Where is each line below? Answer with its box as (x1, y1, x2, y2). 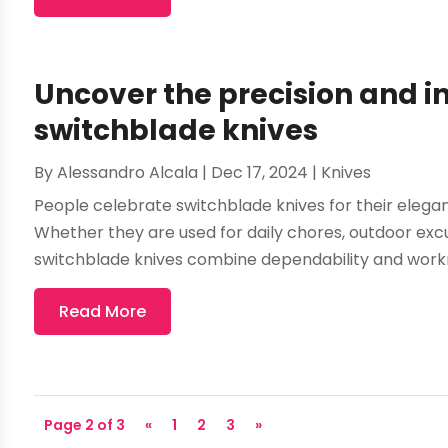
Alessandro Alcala (57, 160, 199, 184)
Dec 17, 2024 (211, 160, 309, 184)
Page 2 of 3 (44, 414, 126, 435)
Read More (59, 299, 147, 323)
